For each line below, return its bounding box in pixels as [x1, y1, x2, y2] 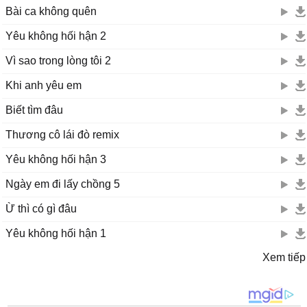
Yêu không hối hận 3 [5, 153, 106, 165]
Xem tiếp [262, 251, 306, 263]
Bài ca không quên [5, 5, 97, 17]
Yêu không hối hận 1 [5, 228, 106, 239]
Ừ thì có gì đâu [5, 203, 77, 214]
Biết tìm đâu [5, 104, 63, 116]
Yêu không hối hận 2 [5, 30, 106, 42]
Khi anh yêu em [5, 79, 82, 91]
